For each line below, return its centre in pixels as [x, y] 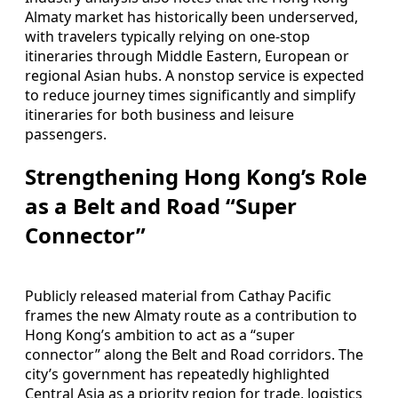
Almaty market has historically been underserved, [191, 16]
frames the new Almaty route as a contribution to [191, 315]
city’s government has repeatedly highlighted [177, 374]
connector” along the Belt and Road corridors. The [194, 354]
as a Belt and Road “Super [161, 205]
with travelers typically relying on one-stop [167, 36]
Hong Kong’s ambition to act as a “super [160, 334]
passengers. [66, 134]
